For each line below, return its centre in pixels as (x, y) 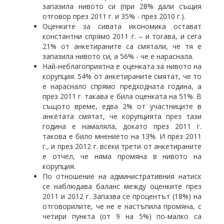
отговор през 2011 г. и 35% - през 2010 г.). (114, 16)
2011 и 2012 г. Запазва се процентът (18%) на (122, 196)
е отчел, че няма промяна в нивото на (122, 156)
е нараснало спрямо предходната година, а (122, 86)
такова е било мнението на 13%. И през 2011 (122, 136)
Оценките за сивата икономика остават (122, 26)
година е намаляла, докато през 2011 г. (122, 126)
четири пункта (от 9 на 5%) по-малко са (122, 216)
